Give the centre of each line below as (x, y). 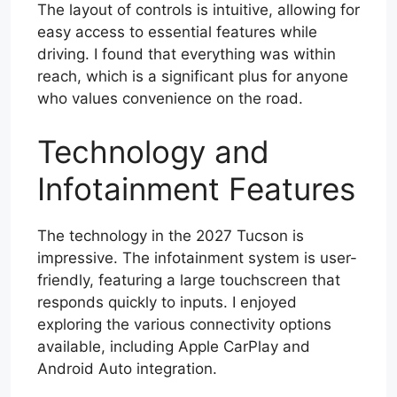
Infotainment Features (196, 188)
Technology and (153, 151)
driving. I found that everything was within (187, 54)
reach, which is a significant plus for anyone (193, 77)
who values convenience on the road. (170, 99)
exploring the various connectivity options (184, 324)
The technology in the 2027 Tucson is (171, 235)
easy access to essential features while (177, 32)
